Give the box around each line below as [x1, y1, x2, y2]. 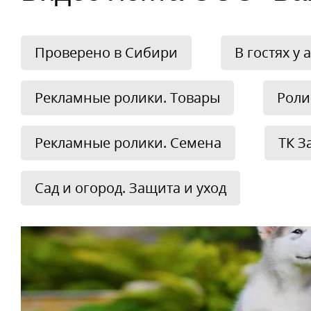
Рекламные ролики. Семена [35, 133, 221, 152]
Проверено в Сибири [35, 43, 178, 62]
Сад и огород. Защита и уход [35, 178, 226, 197]
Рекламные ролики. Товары [35, 88, 220, 107]
